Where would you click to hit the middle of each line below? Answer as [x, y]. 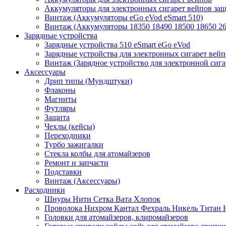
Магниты [61, 99]
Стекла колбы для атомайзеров [97, 153]
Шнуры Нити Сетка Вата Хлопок [102, 199]
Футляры [60, 108]
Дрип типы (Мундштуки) [88, 81]
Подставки [63, 172]
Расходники [45, 190]
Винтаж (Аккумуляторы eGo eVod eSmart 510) [124, 17]
